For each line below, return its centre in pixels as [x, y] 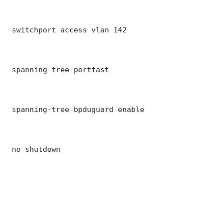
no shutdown [34, 149]
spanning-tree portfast [58, 70]
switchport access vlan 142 [67, 30]
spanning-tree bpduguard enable [76, 110]
